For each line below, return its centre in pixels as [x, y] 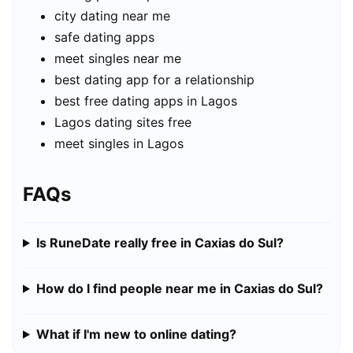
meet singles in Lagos [119, 144]
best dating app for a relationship [154, 80]
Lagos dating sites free [123, 123]
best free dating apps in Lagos [146, 101]
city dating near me [112, 16]
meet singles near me [118, 59]
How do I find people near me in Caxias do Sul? [179, 288]
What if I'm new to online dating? [136, 334]
